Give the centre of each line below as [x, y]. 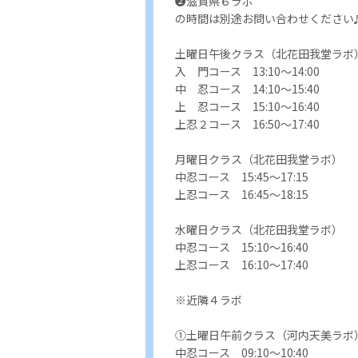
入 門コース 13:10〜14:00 [247, 71]
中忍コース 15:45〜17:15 [242, 176]
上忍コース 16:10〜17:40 [242, 264]
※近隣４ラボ [209, 299]
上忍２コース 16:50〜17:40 [247, 123]
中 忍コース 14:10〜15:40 [247, 88]
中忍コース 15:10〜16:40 [242, 247]
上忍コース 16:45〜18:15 [242, 194]
